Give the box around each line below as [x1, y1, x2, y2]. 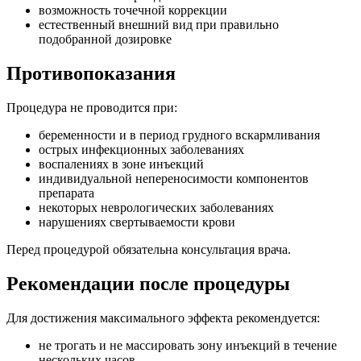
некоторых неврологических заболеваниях [39, 201, 274, 215]
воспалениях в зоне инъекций [39, 157, 204, 172]
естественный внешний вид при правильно [39, 18, 279, 32]
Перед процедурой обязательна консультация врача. [6, 243, 291, 257]
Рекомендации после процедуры [6, 273, 290, 295]
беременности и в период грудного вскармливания [39, 128, 320, 143]
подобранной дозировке [39, 32, 172, 47]
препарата [39, 186, 94, 201]
